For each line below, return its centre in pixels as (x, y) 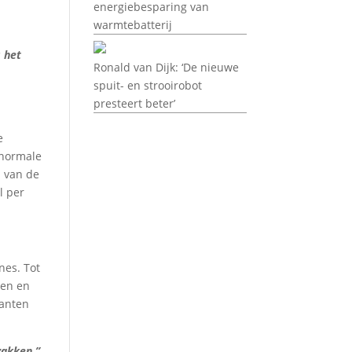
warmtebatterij (133, 25)
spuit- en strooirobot (148, 85)
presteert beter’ (135, 103)
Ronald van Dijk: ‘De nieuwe (167, 67)
